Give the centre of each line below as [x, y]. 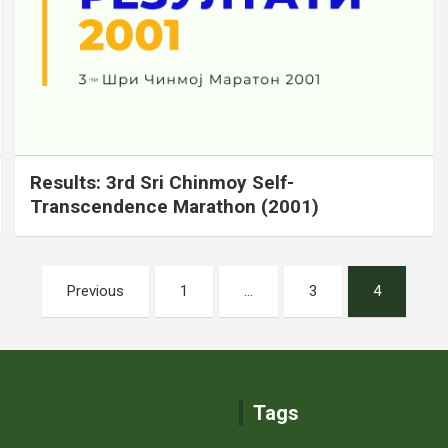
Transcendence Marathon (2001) [175, 206]
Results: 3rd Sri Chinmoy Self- [162, 182]
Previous [95, 290]
